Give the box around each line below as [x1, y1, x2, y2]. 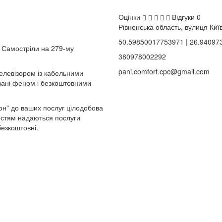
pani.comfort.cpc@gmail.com [118, 66, 210, 76]
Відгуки [172, 11, 197, 22]
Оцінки [118, 11, 142, 22]
